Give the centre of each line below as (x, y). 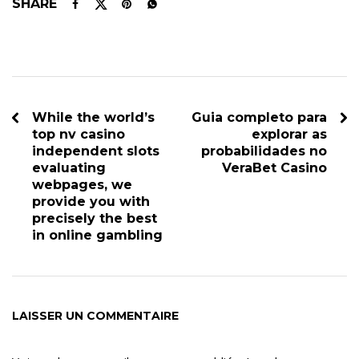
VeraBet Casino (274, 167)
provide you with (91, 201)
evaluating (69, 167)
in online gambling (97, 235)
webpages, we (82, 184)
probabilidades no (264, 151)
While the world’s (93, 117)
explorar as (289, 134)
